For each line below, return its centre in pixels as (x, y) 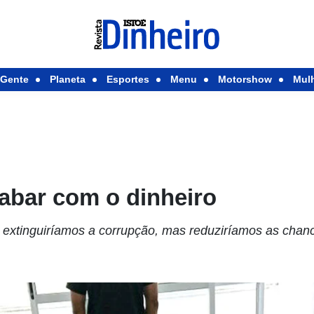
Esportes (128, 79)
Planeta (67, 79)
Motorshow (245, 79)
